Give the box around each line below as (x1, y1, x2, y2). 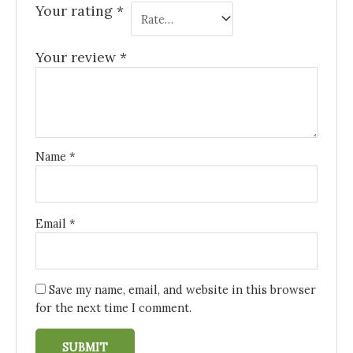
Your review (35, 48, 121, 67)
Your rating (35, 2, 117, 20)
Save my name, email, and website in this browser (49, 282, 317, 298)
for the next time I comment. (35, 300, 192, 316)
